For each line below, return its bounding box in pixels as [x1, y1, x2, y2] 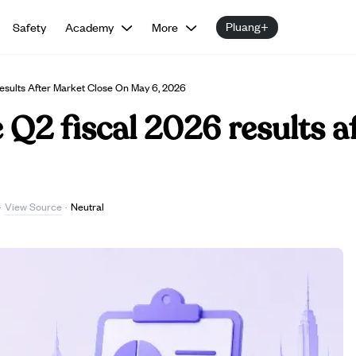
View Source [5, 198, 62, 214]
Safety [13, 18, 47, 35]
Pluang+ [226, 17, 269, 34]
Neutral [71, 199, 104, 214]
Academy [65, 18, 114, 35]
